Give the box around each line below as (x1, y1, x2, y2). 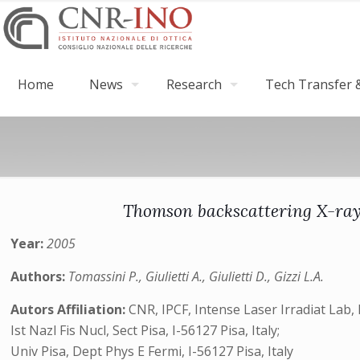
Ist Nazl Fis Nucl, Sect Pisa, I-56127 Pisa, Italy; (10, 321, 280, 339)
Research (166, 76, 222, 93)
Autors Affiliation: (10, 301, 129, 318)
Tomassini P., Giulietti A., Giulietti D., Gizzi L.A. (68, 268, 325, 285)
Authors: (10, 268, 69, 285)
